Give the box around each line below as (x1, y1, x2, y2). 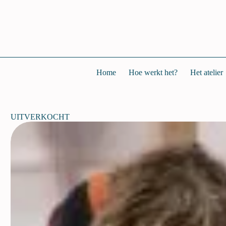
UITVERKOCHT (11, 112, 70, 121)
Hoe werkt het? (129, 68, 178, 77)
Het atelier (190, 68, 223, 77)
